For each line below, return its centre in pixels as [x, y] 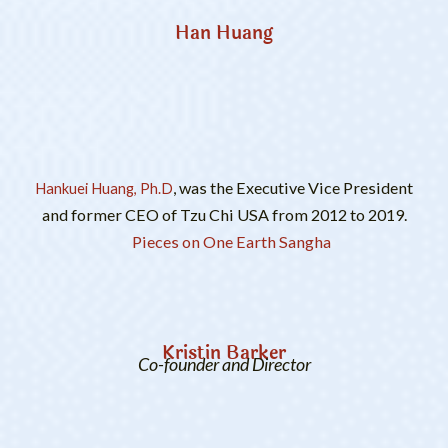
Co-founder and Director [224, 364]
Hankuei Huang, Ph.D [104, 188]
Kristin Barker [224, 352]
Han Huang [224, 33]
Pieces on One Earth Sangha [228, 241]
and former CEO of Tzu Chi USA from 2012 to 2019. [224, 214]
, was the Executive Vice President [293, 187]
